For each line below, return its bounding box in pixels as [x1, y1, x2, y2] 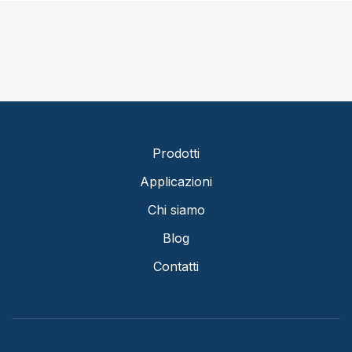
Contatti [153, 258, 199, 274]
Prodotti [152, 145, 200, 161]
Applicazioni [140, 174, 212, 189]
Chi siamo [147, 202, 205, 218]
